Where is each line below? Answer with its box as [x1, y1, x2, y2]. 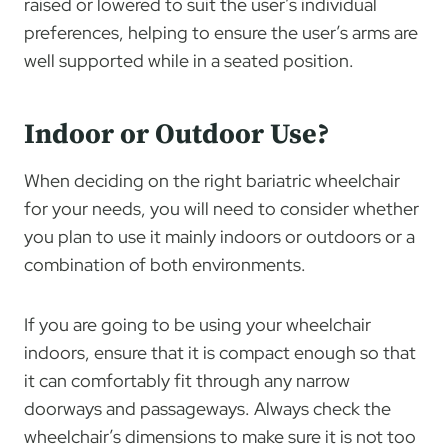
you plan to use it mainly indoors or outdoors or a [24, 224, 415, 248]
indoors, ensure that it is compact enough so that [24, 340, 416, 364]
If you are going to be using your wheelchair [24, 312, 371, 336]
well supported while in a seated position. [24, 48, 354, 72]
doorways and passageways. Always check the [24, 396, 391, 420]
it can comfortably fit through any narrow [24, 368, 350, 392]
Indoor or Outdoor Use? [24, 116, 330, 152]
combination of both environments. [24, 252, 306, 276]
